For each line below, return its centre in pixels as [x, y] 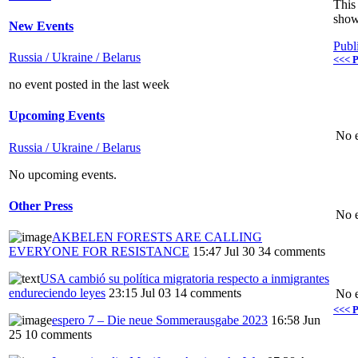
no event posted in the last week [89, 85]
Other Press [41, 205]
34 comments [292, 252]
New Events [41, 26]
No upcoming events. [63, 174]
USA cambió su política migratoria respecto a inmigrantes [185, 279]
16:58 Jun [296, 320]
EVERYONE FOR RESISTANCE [99, 252]
